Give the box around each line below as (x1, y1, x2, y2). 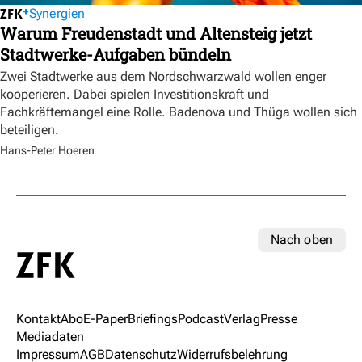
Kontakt (16, 310, 61, 326)
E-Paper (83, 310, 128, 326)
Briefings (128, 310, 178, 326)
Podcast (178, 310, 224, 326)
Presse (260, 310, 297, 326)
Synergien (29, 6, 86, 22)
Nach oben (270, 232, 333, 248)
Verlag (224, 310, 260, 326)
